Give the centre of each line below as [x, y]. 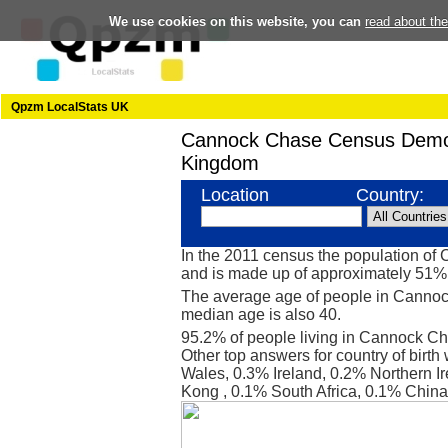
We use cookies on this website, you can [237, 20]
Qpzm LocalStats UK [70, 107]
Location [235, 195]
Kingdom [220, 163]
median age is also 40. [261, 314]
